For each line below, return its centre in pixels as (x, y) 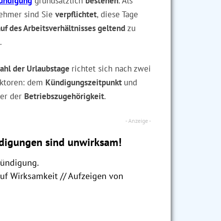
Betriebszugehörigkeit (64, 96)
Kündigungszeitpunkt (85, 82)
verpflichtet (76, 14)
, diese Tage (117, 14)
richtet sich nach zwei (111, 69)
